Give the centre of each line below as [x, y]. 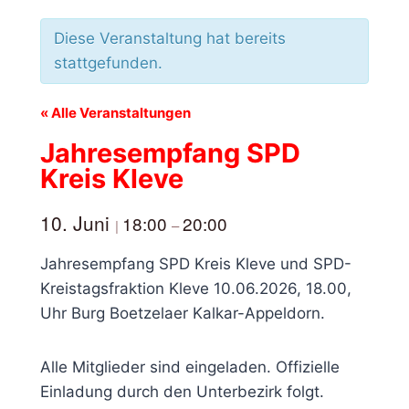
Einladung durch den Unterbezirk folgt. [182, 391]
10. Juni [78, 222]
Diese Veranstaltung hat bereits [170, 38]
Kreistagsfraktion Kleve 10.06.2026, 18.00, [196, 288]
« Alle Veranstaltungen [115, 112]
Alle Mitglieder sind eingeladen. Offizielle [190, 367]
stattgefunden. [108, 63]
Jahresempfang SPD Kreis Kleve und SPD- [196, 263]
